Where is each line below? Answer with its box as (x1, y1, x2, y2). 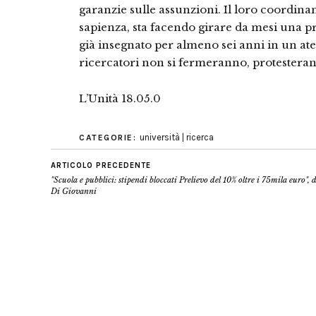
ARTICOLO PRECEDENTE (51, 161, 151, 170)
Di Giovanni (51, 186, 97, 196)
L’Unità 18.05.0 (79, 92, 161, 105)
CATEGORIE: (79, 133, 140, 142)
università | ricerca (139, 132, 214, 142)
